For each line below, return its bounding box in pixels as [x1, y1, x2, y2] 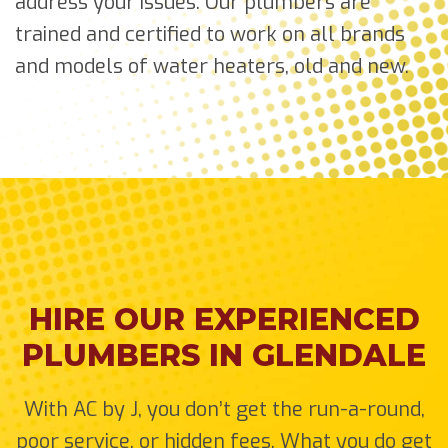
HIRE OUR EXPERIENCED [28, 300, 420, 338]
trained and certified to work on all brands [15, 20, 405, 48]
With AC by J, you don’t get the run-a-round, [23, 395, 425, 423]
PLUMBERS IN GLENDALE [22, 336, 426, 374]
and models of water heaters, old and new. [15, 52, 409, 80]
